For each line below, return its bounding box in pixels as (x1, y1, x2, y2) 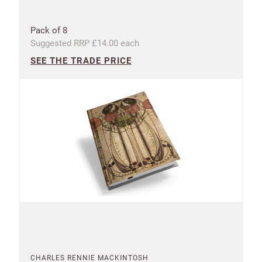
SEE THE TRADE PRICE (30, 55, 132, 66)
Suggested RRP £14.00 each (30, 37, 139, 49)
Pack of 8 (30, 25, 67, 36)
